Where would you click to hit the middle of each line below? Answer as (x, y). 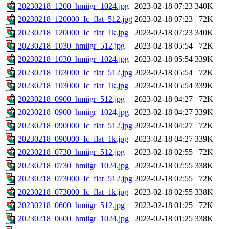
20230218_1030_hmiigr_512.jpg (71, 46)
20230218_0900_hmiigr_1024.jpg (73, 112)
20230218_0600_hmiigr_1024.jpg (73, 219)
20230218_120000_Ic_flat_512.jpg (75, 19)
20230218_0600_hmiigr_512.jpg (71, 205)
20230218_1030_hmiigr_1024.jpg (73, 59)
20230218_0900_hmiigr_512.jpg (71, 99)
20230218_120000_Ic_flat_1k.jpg (73, 33)
